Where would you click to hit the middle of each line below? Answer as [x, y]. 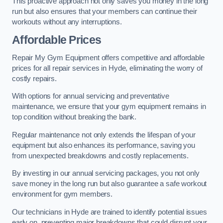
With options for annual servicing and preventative [91, 96]
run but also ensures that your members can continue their [105, 11]
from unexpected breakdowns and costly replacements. [100, 156]
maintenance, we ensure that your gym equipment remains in [109, 107]
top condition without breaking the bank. [74, 117]
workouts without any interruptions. [67, 22]
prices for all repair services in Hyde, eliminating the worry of [107, 68]
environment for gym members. [62, 194]
